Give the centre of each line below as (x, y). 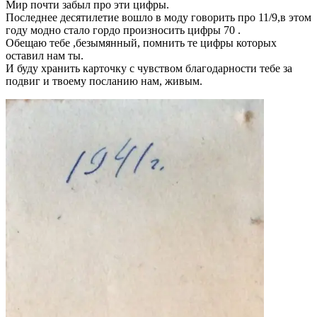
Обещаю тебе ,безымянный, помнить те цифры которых (141, 42)
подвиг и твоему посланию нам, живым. (104, 81)
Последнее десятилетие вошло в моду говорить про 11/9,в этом (158, 17)
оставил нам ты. (45, 55)
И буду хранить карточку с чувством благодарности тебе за (149, 68)
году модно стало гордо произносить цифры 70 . (123, 30)
